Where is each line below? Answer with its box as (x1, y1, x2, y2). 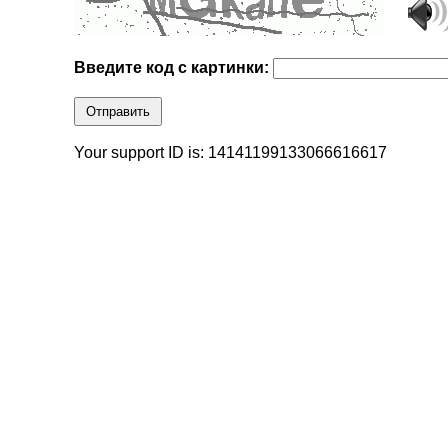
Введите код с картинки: (74, 59, 274, 77)
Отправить (86, 104, 151, 120)
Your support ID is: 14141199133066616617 (74, 144, 388, 162)
